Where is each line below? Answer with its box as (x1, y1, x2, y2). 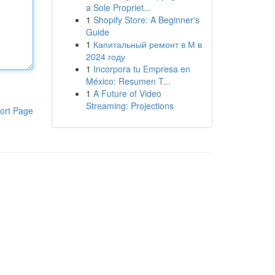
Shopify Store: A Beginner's (93, 14, 199, 26)
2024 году (85, 50, 125, 63)
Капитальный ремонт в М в (93, 38, 202, 50)
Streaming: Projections (85, 99, 174, 112)
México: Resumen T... (85, 75, 171, 87)
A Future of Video (93, 87, 161, 99)
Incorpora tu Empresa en (93, 63, 190, 75)
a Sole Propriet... (85, 1, 151, 14)
